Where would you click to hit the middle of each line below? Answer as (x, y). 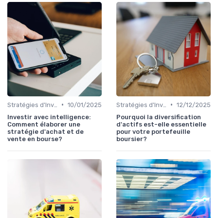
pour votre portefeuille (153, 131)
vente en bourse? (35, 139)
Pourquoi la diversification (159, 117)
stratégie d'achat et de (45, 131)
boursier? (132, 139)
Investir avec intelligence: (49, 117)
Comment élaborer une (44, 124)
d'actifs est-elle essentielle (161, 124)
